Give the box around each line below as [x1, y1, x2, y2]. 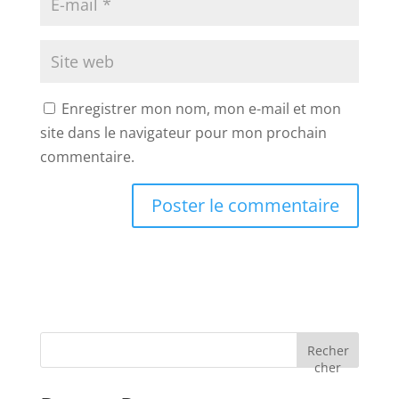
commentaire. [39, 147, 134, 167]
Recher [306, 342, 349, 360]
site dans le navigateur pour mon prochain [39, 123, 327, 143]
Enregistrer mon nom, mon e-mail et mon [61, 99, 341, 119]
